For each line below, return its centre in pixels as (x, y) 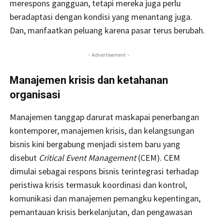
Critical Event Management (87, 157)
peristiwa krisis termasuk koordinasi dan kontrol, (98, 185)
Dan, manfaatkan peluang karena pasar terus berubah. (107, 30)
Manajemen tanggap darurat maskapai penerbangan (104, 117)
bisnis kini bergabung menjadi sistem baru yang (95, 144)
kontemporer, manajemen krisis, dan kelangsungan (102, 130)
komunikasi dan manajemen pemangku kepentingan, (105, 198)
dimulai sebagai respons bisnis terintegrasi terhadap (104, 171)
